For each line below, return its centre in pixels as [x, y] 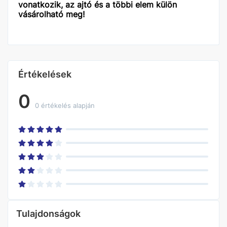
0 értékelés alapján [65, 105]
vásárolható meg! [51, 14]
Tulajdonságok [48, 214]
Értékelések [45, 74]
